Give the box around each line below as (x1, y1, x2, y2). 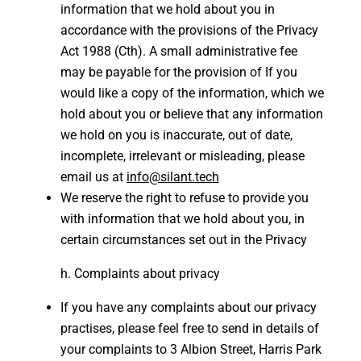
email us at (60, 169, 127, 185)
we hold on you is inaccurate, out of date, (60, 127, 293, 143)
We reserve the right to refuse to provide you (60, 190, 309, 205)
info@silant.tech (126, 169, 219, 185)
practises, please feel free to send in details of (60, 321, 319, 336)
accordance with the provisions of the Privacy (60, 23, 318, 38)
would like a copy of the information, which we (60, 85, 324, 101)
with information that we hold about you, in (60, 211, 305, 226)
